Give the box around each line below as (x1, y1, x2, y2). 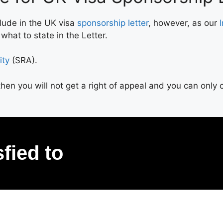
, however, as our (148, 17, 220, 28)
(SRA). (9, 55, 37, 65)
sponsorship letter (77, 17, 148, 28)
